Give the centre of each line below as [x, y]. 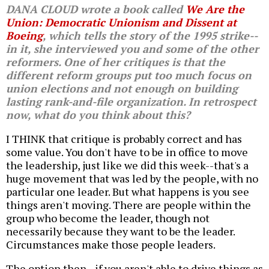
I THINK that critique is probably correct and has [124, 139]
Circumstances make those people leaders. [111, 245]
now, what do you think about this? [98, 115]
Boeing [24, 36]
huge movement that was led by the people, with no [132, 179]
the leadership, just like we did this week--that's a [127, 165]
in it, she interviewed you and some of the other [132, 49]
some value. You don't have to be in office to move [127, 152]
